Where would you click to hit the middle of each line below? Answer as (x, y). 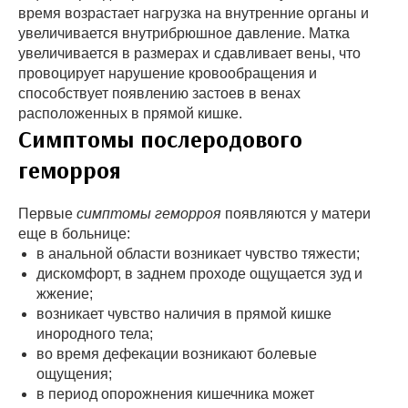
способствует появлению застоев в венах (159, 94)
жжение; (65, 294)
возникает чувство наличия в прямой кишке (184, 314)
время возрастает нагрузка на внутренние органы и (194, 14)
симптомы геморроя (149, 214)
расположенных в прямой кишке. (130, 114)
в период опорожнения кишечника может (175, 394)
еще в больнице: (74, 234)
